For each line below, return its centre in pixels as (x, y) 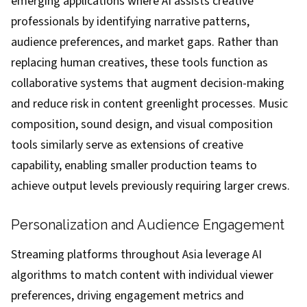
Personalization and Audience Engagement (148, 225)
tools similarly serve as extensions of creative (127, 145)
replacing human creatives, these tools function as (139, 63)
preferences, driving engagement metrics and (127, 296)
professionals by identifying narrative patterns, (130, 22)
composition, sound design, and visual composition (142, 124)
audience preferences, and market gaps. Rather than (145, 42)
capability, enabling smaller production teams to (134, 165)
